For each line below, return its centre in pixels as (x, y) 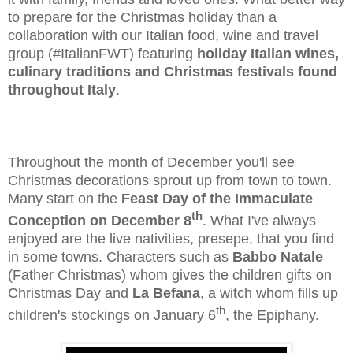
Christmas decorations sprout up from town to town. (170, 181)
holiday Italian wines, (268, 54)
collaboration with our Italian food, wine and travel (163, 36)
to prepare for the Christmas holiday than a (142, 18)
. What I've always (259, 221)
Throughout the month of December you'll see (151, 163)
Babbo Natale (278, 257)
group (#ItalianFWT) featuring (102, 54)
